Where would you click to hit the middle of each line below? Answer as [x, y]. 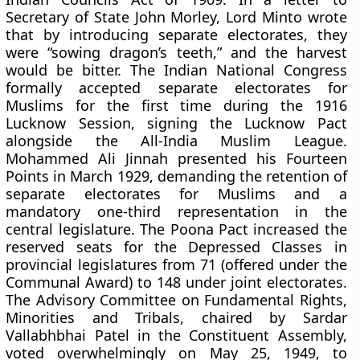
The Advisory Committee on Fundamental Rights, [176, 300]
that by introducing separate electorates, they [176, 35]
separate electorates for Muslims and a [176, 194]
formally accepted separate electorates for [176, 88]
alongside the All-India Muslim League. [176, 141]
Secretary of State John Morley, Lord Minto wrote [176, 17]
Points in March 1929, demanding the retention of [176, 176]
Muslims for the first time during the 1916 [176, 105]
